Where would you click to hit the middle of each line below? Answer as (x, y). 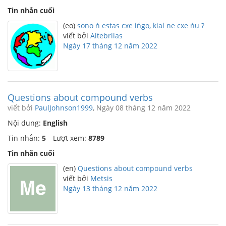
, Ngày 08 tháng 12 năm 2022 (142, 108)
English (55, 123)
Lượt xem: (71, 138)
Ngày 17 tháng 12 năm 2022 (110, 46)
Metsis (101, 178)
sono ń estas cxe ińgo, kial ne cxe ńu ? (141, 25)
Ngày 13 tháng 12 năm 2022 (110, 188)
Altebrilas (106, 36)
